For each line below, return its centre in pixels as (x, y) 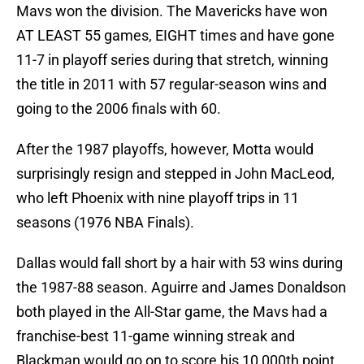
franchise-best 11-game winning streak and (156, 336)
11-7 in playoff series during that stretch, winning (172, 60)
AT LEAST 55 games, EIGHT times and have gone (175, 36)
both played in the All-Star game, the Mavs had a (172, 312)
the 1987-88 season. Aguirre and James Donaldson (181, 288)
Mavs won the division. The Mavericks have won (172, 11)
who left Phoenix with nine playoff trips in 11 (158, 198)
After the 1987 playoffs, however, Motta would (165, 149)
